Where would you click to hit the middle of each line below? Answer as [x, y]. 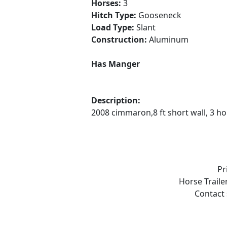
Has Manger [116, 64]
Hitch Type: [115, 15]
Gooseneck [160, 15]
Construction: [120, 40]
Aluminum [169, 40]
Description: [116, 100]
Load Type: [114, 27]
